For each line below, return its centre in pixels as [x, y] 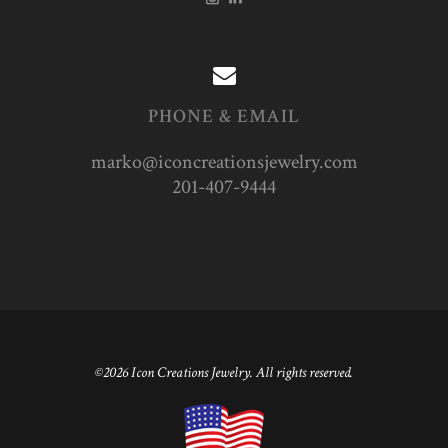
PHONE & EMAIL [224, 117]
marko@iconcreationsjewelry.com [224, 162]
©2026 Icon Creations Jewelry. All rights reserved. [224, 371]
